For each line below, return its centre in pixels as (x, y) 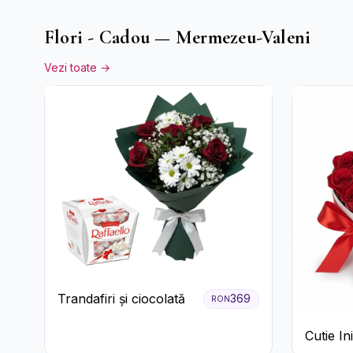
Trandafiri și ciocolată (121, 299)
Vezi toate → (77, 68)
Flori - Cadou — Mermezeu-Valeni (178, 38)
